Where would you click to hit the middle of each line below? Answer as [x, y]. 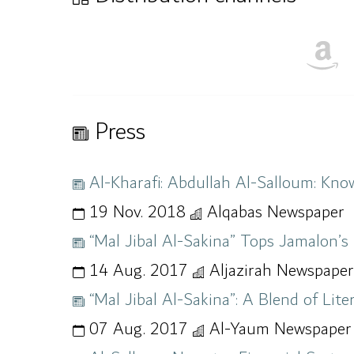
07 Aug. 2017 [139, 329]
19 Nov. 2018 [137, 212]
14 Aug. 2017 [139, 271]
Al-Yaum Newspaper [278, 329]
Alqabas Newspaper [273, 212]
